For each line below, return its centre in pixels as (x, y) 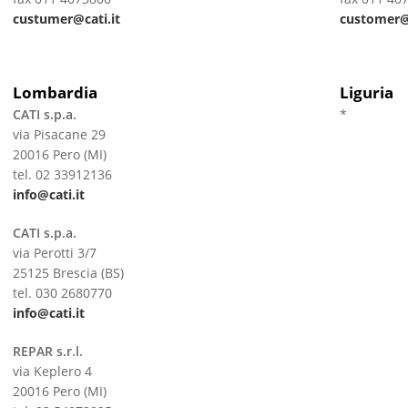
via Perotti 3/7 (54, 253)
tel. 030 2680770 (62, 293)
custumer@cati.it (66, 19)
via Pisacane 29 (59, 134)
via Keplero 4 (52, 371)
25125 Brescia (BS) (68, 273)
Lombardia (55, 92)
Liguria (366, 92)
